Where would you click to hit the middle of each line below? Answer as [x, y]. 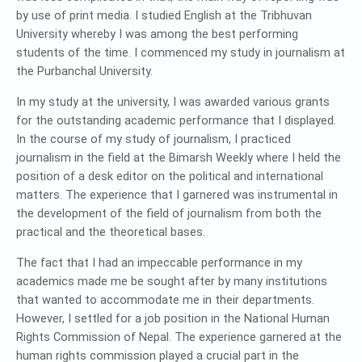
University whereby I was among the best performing [157, 34]
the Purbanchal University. [84, 72]
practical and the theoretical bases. [111, 232]
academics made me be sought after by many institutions [172, 282]
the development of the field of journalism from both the [169, 214]
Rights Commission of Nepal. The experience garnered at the [179, 337]
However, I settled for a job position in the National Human [173, 319]
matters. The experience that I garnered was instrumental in [177, 195]
